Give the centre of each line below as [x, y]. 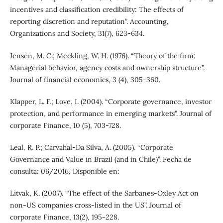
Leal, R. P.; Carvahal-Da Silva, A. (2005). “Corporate [91, 147]
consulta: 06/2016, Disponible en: [64, 171]
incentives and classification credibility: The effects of [97, 10]
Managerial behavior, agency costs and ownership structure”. [107, 67]
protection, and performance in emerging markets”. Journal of [111, 113]
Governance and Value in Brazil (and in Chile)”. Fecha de [101, 159]
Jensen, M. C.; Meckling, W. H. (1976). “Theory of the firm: [103, 56]
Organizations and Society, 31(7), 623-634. [77, 34]
